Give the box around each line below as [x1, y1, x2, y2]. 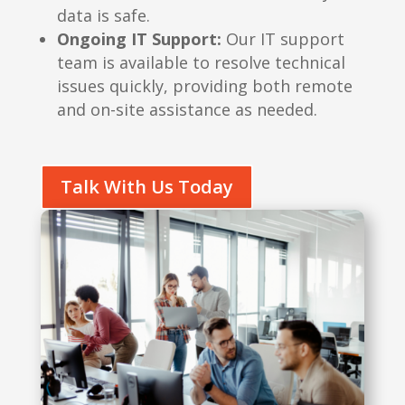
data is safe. [56, 5, 150, 27]
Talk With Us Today [60, 174, 233, 200]
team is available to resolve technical [56, 52, 345, 74]
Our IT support [221, 28, 344, 51]
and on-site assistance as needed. [56, 99, 317, 121]
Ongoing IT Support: [56, 28, 221, 51]
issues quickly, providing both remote [56, 75, 353, 98]
